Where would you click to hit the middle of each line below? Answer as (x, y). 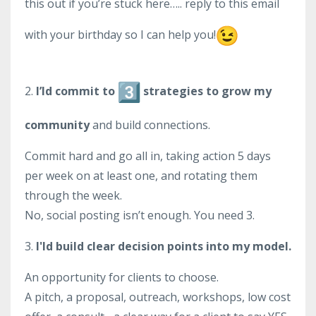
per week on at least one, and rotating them (141, 176)
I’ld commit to (75, 91)
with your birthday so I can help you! (120, 35)
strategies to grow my (207, 91)
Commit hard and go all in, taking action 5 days (148, 156)
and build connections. (151, 125)
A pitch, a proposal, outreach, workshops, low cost (158, 297)
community (57, 125)
